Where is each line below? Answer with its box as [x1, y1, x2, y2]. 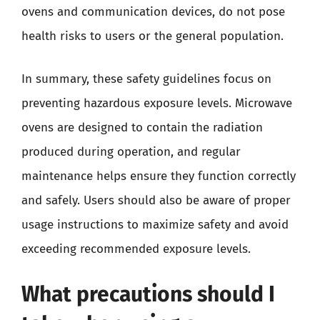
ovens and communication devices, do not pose [21, 4, 285, 19]
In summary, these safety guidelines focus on [21, 71, 271, 86]
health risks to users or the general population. [21, 29, 284, 44]
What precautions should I [21, 281, 275, 307]
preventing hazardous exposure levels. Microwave [21, 95, 292, 111]
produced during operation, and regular [21, 144, 241, 159]
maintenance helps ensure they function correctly [21, 168, 296, 184]
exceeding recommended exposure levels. [21, 241, 251, 256]
